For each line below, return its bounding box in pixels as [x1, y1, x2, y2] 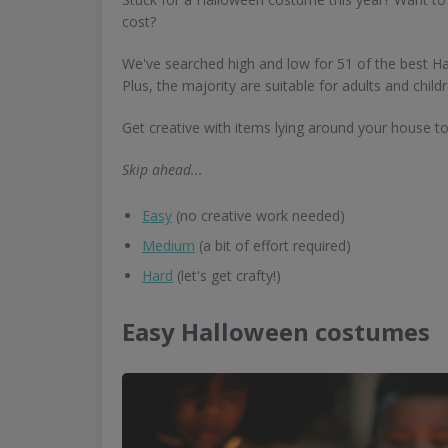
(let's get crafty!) [173, 266, 281, 285]
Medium [142, 236, 195, 255]
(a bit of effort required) [195, 236, 351, 255]
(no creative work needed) [172, 206, 345, 225]
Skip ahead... [122, 160, 203, 179]
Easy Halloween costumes [122, 315, 430, 348]
